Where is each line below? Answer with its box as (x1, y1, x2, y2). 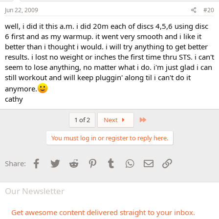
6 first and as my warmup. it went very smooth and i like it (5, 31, 201, 41)
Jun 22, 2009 (5, 6, 38, 14)
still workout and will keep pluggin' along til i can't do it (5, 72, 191, 82)
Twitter (61, 157, 85, 167)
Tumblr (117, 157, 141, 167)
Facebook (42, 157, 75, 167)
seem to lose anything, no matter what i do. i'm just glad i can (5, 62, 212, 72)
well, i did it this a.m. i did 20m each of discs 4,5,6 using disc (5, 21, 208, 31)
